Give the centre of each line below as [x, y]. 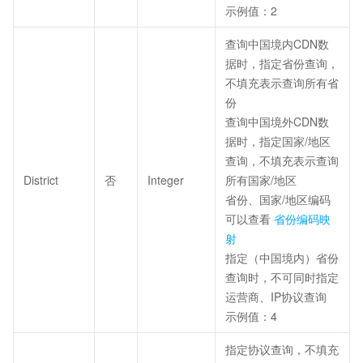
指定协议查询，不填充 [282, 349]
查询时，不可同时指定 [282, 277]
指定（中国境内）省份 [282, 258]
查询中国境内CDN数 [277, 44]
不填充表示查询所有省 [282, 83]
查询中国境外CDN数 [277, 122]
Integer [166, 180]
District [41, 180]
